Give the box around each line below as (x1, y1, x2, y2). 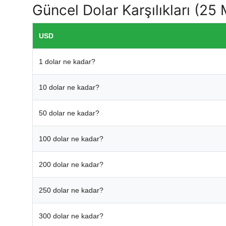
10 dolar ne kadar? (39, 83, 99, 92)
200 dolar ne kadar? (39, 160, 103, 169)
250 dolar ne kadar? (39, 186, 103, 195)
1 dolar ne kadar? (39, 58, 95, 66)
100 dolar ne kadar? (39, 135, 103, 143)
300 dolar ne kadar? (39, 212, 103, 220)
